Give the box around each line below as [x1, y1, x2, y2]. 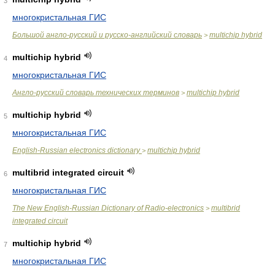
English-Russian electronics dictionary [12, 146, 142, 155]
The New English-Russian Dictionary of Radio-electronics [12, 204, 204, 212]
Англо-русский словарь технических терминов [12, 88, 179, 97]
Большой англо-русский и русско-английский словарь [12, 31, 202, 39]
